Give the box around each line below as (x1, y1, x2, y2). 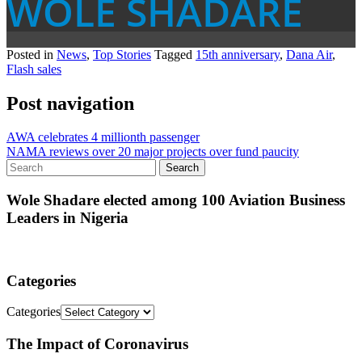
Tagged (154, 47, 196, 61)
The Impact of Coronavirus (6, 335, 188, 353)
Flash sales (6, 61, 61, 76)
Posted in (6, 47, 57, 61)
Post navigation (6, 92, 134, 114)
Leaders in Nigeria (6, 209, 128, 227)
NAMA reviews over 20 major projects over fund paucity (6, 145, 299, 159)
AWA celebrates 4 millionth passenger (6, 130, 200, 145)
